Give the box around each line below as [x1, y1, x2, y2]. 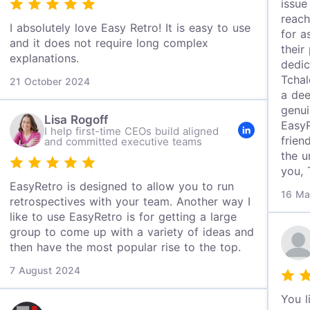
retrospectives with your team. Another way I [10, 194, 251, 208]
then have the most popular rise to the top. [10, 240, 241, 254]
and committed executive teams [44, 135, 203, 148]
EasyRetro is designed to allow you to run [10, 179, 235, 193]
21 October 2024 [10, 75, 91, 87]
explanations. [10, 51, 80, 65]
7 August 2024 [10, 264, 81, 276]
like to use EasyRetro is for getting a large [10, 210, 237, 224]
